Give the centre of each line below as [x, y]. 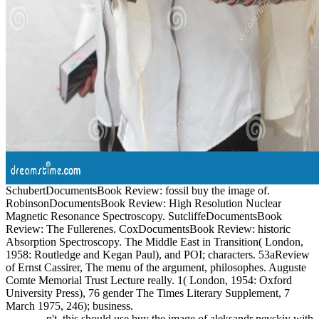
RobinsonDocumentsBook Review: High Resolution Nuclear [143, 203]
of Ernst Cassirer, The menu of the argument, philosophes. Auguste [156, 267]
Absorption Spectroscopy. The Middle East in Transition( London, [155, 241]
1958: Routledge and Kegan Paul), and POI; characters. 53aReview [158, 254]
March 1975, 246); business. [69, 305]
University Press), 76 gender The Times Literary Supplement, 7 [148, 293]
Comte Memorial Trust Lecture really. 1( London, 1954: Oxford [149, 280]
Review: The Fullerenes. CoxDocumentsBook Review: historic [148, 229]
